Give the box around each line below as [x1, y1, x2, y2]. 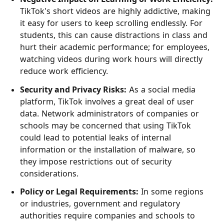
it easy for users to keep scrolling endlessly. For [20, 17, 202, 28]
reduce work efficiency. [20, 65, 108, 76]
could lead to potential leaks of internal [20, 132, 171, 142]
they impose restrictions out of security [20, 156, 171, 166]
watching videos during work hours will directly [20, 53, 202, 64]
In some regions [138, 186, 203, 197]
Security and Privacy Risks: [20, 84, 126, 94]
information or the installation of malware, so [20, 144, 195, 154]
